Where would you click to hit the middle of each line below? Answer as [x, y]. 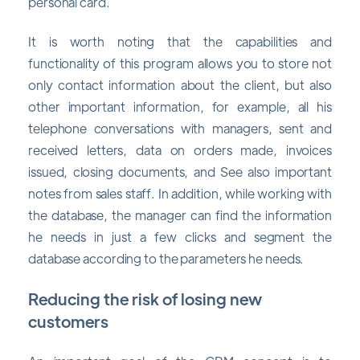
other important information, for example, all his [180, 107]
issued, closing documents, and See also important [180, 172]
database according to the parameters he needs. [166, 259]
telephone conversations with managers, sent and [180, 129]
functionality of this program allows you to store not [180, 63]
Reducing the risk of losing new [145, 298]
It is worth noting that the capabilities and [180, 42]
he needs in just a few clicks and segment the [180, 237]
